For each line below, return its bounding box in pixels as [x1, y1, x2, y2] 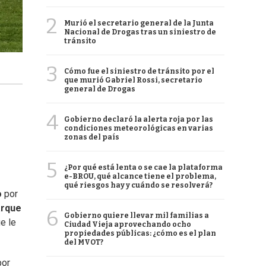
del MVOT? [64, 238, 103, 246]
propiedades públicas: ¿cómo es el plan [64, 229, 216, 237]
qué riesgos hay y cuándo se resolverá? [64, 181, 213, 189]
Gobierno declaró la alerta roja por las [64, 115, 213, 123]
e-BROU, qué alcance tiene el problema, [64, 172, 216, 180]
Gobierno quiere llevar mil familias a [64, 211, 209, 220]
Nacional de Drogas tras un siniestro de [64, 28, 216, 36]
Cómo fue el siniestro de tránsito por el [64, 67, 214, 75]
